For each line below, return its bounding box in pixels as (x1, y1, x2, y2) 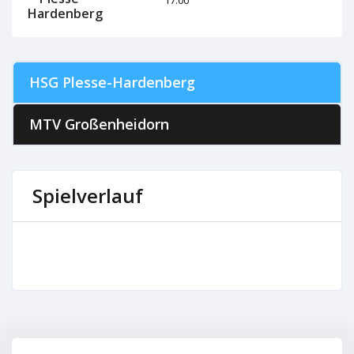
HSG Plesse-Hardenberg (29, 72, 195, 92)
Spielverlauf (32, 182, 143, 209)
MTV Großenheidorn (29, 114, 169, 134)
